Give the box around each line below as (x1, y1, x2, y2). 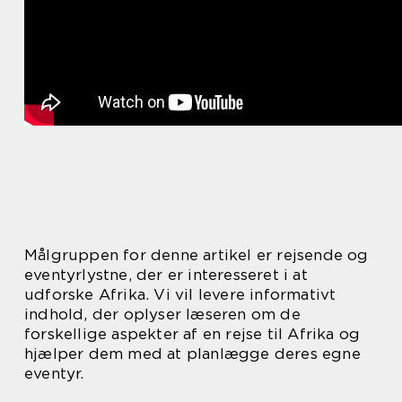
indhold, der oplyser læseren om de (24, 305, 301, 323)
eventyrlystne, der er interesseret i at (24, 266, 308, 284)
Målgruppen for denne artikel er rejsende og (24, 246, 369, 264)
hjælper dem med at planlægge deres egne (24, 345, 361, 363)
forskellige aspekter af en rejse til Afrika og (24, 325, 361, 343)
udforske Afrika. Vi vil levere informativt (24, 285, 336, 303)
